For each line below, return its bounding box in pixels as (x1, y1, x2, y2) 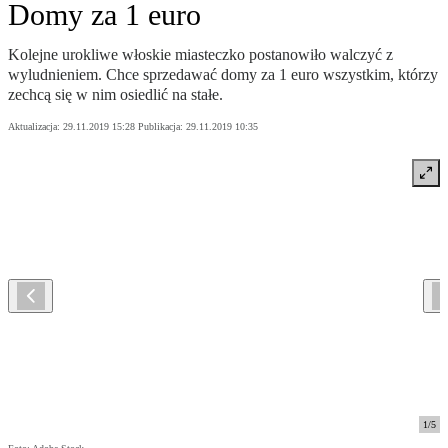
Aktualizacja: (8, 121, 63, 133)
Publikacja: (138, 121, 186, 133)
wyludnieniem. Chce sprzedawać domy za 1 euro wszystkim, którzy (8, 66, 438, 84)
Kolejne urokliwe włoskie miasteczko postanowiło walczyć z (8, 46, 393, 64)
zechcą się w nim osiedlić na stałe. (8, 86, 223, 104)
